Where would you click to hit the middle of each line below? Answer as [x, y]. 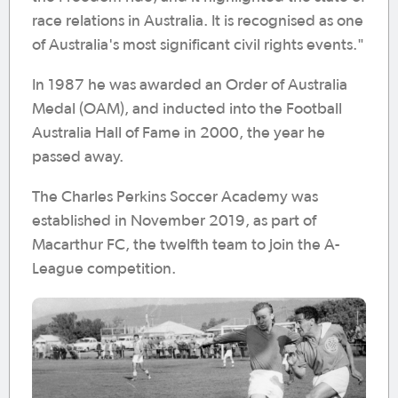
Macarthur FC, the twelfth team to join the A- [186, 245]
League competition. [104, 269]
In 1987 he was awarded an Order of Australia [190, 85]
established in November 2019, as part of [174, 221]
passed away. [80, 157]
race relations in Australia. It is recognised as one [198, 21]
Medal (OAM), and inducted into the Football [187, 109]
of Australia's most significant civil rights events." [198, 45]
